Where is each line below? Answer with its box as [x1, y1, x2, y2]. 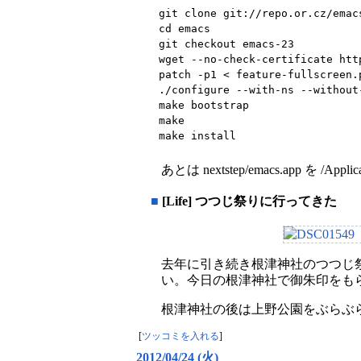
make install [159, 130, 236, 143]
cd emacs [159, 23, 210, 35]
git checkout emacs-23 [159, 38, 294, 51]
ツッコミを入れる [142, 331, 220, 342]
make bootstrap [159, 99, 249, 112]
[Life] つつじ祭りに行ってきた [159, 193, 338, 208]
